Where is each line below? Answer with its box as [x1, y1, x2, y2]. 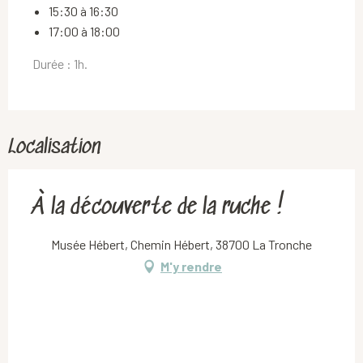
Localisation [8, 136, 100, 160]
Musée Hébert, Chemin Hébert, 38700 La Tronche [51, 237, 312, 253]
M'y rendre [160, 258, 222, 275]
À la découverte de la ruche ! [32, 195, 284, 222]
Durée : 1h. [32, 56, 88, 72]
